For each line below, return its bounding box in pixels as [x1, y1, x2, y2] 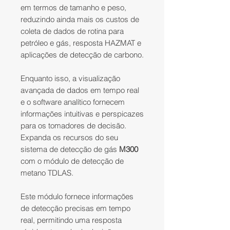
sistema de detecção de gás [21, 144, 119, 155]
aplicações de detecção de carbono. [21, 50, 144, 60]
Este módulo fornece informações [21, 191, 133, 202]
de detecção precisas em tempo [21, 203, 130, 214]
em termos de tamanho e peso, [21, 3, 126, 13]
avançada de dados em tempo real [21, 85, 139, 95]
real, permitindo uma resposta [21, 215, 122, 225]
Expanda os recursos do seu [21, 132, 118, 143]
